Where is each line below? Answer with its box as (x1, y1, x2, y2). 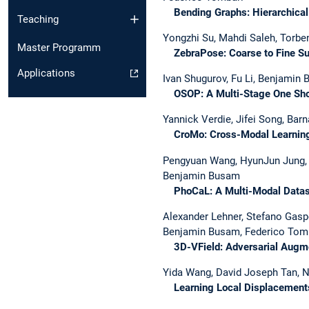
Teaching (17, 13, 59, 26)
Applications (17, 67, 75, 80)
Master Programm (17, 41, 101, 54)
